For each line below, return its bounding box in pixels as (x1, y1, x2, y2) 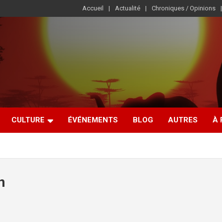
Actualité (115, 4, 140, 12)
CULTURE (11, 115, 45, 124)
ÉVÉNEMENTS (68, 115, 118, 124)
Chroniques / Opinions (152, 4, 216, 12)
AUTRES (168, 115, 198, 124)
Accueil (82, 4, 104, 12)
